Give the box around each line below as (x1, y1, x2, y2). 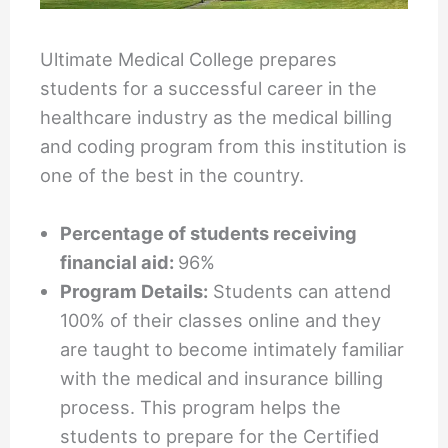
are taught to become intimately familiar (60, 338, 405, 361)
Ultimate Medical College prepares (40, 48, 338, 71)
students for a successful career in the (40, 77, 378, 100)
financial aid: (60, 251, 179, 274)
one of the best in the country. (40, 164, 305, 187)
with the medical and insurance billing (60, 367, 384, 390)
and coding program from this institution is (40, 135, 408, 158)
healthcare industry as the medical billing (40, 106, 393, 129)
